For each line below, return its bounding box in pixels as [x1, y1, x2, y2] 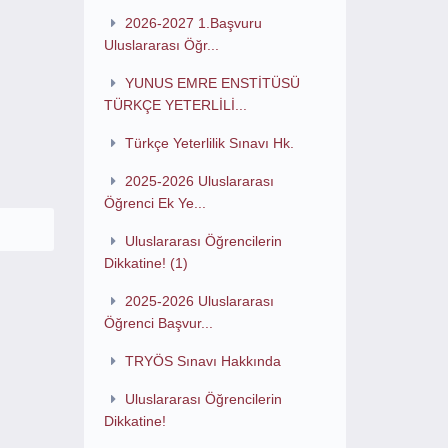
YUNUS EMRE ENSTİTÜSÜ [125, 75, 301, 91]
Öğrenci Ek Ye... [103, 195, 206, 211]
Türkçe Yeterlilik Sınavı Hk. [125, 135, 295, 151]
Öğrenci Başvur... [103, 315, 213, 331]
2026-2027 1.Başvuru [125, 15, 263, 31]
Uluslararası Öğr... [103, 37, 219, 53]
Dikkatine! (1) [103, 255, 188, 271]
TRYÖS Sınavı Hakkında [125, 353, 282, 369]
